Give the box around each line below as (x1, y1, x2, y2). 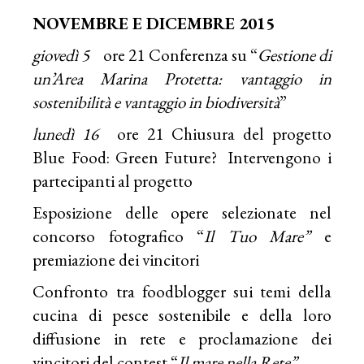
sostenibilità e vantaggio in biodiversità (32, 90, 280, 113)
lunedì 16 (32, 122, 107, 145)
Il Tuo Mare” (204, 224, 311, 247)
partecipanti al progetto (32, 169, 193, 192)
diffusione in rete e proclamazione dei (32, 327, 331, 349)
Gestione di (257, 43, 331, 66)
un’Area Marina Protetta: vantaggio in (32, 67, 331, 89)
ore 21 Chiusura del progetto (106, 122, 331, 145)
